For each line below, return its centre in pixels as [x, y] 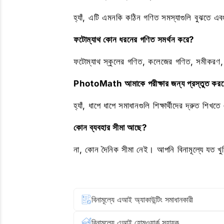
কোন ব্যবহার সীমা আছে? [110, 127]
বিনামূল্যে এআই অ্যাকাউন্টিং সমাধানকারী [142, 199]
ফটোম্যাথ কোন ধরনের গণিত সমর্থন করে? [134, 39]
